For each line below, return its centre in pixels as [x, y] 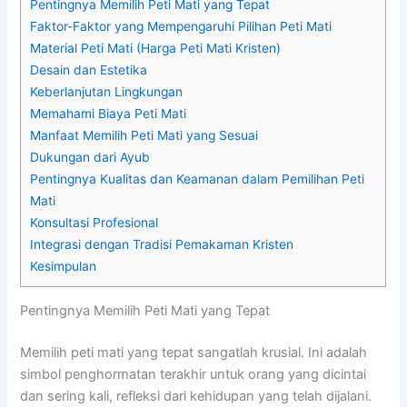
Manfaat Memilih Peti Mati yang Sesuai [144, 136]
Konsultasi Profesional [94, 223]
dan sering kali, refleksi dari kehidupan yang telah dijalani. [196, 397]
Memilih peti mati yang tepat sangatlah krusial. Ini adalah [194, 353]
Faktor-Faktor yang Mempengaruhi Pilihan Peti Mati [181, 27]
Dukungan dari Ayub [90, 158]
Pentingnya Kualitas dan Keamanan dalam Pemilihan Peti [198, 179]
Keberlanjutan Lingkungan [107, 92]
